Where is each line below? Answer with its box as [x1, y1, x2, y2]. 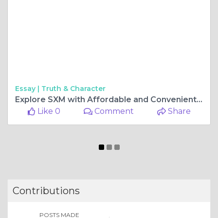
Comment [92, 106, 134, 116]
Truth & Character [41, 84, 106, 93]
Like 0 [35, 106, 60, 116]
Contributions [13, 184, 80, 197]
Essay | [15, 84, 41, 93]
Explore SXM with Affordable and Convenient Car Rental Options [197, 94, 202, 104]
